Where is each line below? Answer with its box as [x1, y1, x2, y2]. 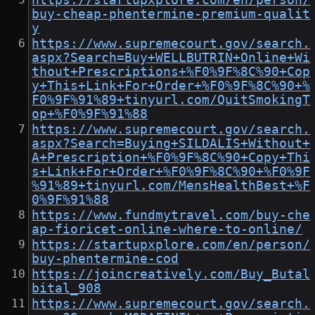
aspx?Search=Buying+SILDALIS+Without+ [32, 136, 311, 151]
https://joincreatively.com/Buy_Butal [32, 267, 311, 282]
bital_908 [32, 281, 102, 296]
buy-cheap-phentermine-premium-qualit [32, 7, 311, 22]
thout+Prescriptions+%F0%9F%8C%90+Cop [32, 65, 311, 79]
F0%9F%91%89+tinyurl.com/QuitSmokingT [32, 93, 311, 108]
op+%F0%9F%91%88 [32, 107, 148, 122]
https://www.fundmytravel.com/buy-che [32, 208, 311, 223]
